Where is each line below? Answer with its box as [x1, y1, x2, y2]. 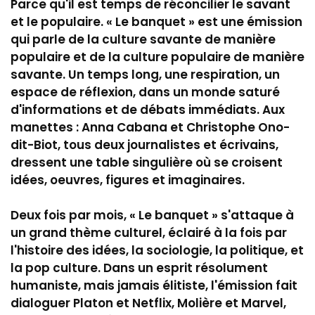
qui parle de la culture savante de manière [11, 30, 276, 48]
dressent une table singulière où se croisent [11, 153, 283, 171]
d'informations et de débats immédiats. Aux [11, 101, 285, 118]
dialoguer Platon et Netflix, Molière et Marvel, [11, 294, 286, 311]
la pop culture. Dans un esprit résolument [11, 259, 268, 276]
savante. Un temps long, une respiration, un [11, 65, 280, 83]
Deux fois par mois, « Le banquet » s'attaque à [11, 206, 294, 224]
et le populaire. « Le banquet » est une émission [11, 13, 302, 30]
